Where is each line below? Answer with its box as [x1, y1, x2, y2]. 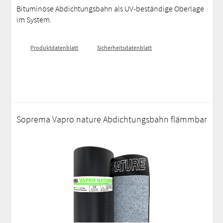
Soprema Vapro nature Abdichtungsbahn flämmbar [16, 113, 208, 125]
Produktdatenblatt [30, 44, 79, 51]
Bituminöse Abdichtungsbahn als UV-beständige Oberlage [16, 3, 205, 13]
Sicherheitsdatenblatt [97, 44, 152, 51]
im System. [16, 14, 52, 24]
